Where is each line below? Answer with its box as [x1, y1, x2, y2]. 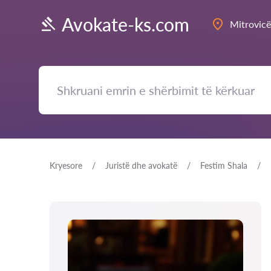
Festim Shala [200, 160, 247, 171]
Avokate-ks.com [62, 13, 189, 35]
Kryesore [50, 160, 82, 171]
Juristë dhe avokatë [105, 160, 177, 171]
